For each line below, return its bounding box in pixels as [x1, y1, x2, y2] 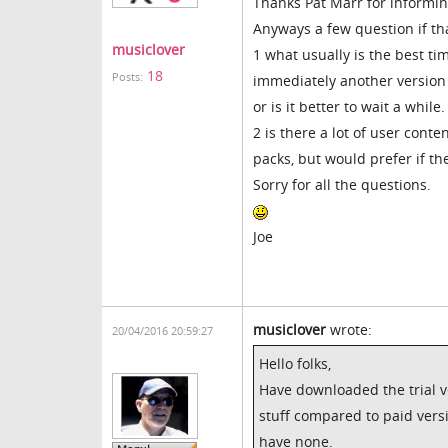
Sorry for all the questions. [253, 175, 431, 194]
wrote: [326, 320, 372, 339]
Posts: [112, 70, 143, 84]
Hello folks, [259, 354, 331, 373]
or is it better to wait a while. [253, 97, 445, 116]
